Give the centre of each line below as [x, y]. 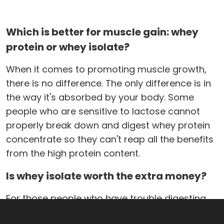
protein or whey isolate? [68, 47]
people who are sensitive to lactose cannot [103, 111]
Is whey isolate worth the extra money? [106, 176]
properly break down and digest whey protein [108, 125]
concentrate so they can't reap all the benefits [110, 139]
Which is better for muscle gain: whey [102, 32]
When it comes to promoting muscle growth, [106, 69]
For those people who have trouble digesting [106, 198]
